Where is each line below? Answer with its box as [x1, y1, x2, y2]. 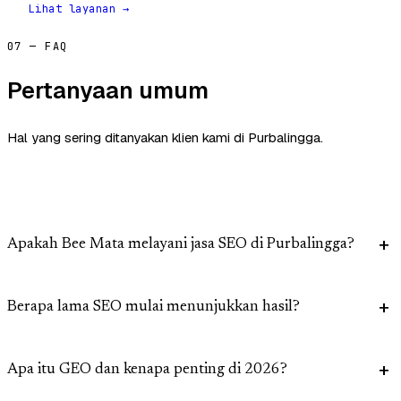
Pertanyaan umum [7, 75, 209, 107]
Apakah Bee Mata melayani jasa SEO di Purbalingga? [7, 237, 354, 253]
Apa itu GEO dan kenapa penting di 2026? [7, 363, 287, 379]
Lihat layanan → [29, 2, 130, 17]
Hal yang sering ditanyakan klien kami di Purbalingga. [7, 129, 323, 147]
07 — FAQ [7, 39, 68, 55]
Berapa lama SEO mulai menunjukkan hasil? [7, 300, 300, 316]
